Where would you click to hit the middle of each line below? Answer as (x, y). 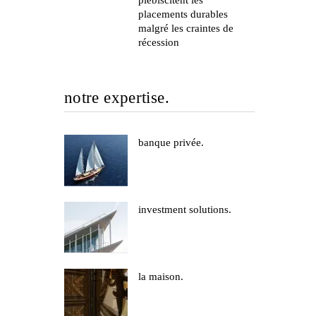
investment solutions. (185, 209)
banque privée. (171, 142)
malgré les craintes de (186, 28)
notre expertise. (117, 98)
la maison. (161, 276)
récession (159, 42)
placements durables (183, 14)
